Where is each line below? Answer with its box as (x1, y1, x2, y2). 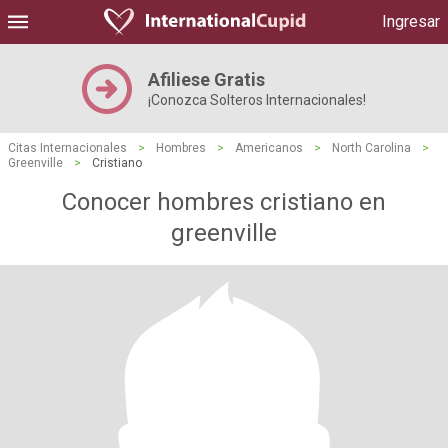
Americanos (235, 141, 303, 155)
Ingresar (382, 12, 440, 31)
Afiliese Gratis (148, 69, 265, 90)
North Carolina (332, 141, 411, 155)
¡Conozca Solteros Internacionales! (148, 92, 366, 108)
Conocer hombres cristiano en (62, 188, 386, 216)
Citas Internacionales (8, 141, 127, 155)
